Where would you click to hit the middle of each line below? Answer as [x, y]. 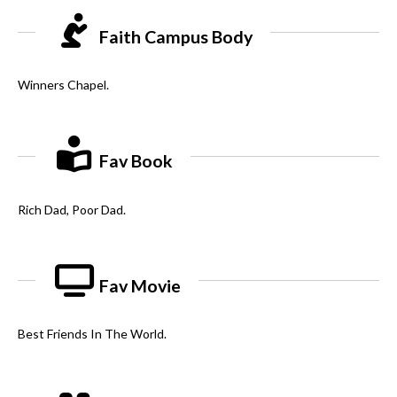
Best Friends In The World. [92, 334]
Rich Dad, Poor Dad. [72, 209]
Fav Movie [139, 285]
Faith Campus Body [175, 37]
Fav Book [135, 161]
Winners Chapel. [63, 85]
